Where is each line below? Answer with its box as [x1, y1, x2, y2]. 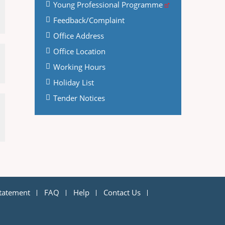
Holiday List [53, 77, 94, 87]
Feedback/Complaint [53, 15, 125, 25]
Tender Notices [53, 93, 105, 103]
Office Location [53, 46, 105, 56]
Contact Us [103, 187, 141, 197]
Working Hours [53, 62, 105, 72]
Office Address [53, 31, 104, 41]
